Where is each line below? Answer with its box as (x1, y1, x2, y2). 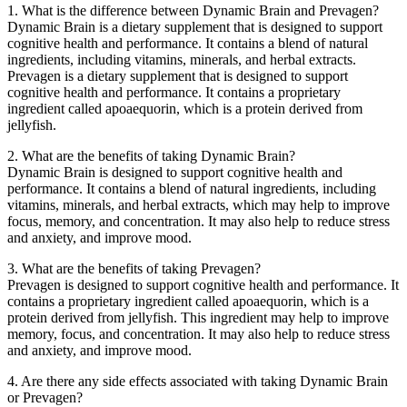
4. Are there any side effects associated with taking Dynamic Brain (7, 373, 388, 390)
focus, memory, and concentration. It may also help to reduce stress (7, 213, 390, 230)
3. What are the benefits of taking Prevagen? (7, 261, 261, 277)
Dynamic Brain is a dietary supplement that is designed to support (7, 19, 382, 35)
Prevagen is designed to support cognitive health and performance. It (7, 277, 399, 293)
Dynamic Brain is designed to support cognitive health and (7, 164, 342, 181)
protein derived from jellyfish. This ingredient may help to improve (7, 310, 389, 326)
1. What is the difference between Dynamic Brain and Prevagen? (7, 3, 379, 19)
